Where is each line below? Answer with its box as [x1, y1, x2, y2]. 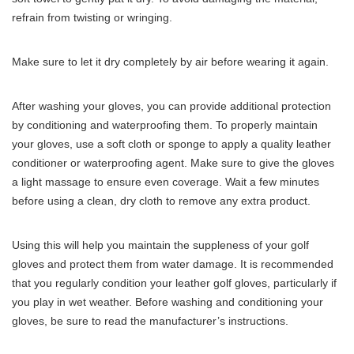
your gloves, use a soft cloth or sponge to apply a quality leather [12, 137, 331, 151]
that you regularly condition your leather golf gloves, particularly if [12, 277, 337, 290]
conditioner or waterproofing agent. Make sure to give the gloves [12, 156, 334, 170]
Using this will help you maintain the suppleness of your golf [12, 239, 309, 252]
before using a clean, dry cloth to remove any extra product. [12, 194, 311, 208]
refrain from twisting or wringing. [12, 11, 172, 24]
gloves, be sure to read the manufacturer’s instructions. [12, 314, 288, 328]
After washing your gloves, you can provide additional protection [12, 100, 331, 113]
